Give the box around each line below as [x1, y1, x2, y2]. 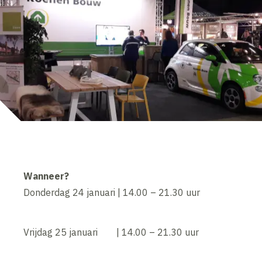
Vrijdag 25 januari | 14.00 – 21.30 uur [23, 226, 199, 239]
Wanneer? [23, 170, 70, 182]
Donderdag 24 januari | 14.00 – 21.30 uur [23, 187, 201, 199]
